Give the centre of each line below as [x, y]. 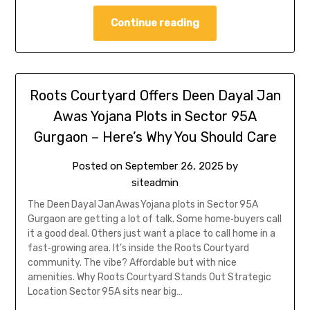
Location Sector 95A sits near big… [105, 291]
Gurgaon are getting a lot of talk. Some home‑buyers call [154, 219]
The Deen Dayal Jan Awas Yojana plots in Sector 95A [143, 204]
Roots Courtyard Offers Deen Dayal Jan [155, 95]
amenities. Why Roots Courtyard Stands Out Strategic [149, 277]
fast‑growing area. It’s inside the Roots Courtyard [138, 248]
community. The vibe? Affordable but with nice [132, 262]
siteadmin [155, 182]
